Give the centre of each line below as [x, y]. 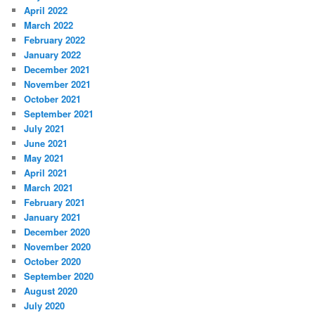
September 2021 [59, 113]
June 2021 [46, 143]
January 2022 [53, 54]
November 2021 [58, 84]
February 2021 [55, 202]
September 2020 [59, 276]
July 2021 [45, 128]
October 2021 [53, 98]
